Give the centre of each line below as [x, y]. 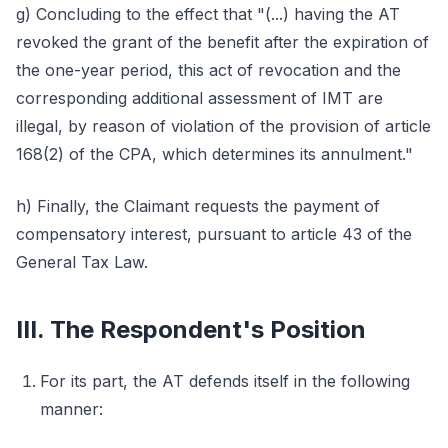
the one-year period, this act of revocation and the [208, 70]
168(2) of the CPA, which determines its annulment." [214, 154]
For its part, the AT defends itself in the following [225, 381]
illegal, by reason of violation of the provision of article [223, 126]
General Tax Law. [82, 262]
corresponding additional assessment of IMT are [199, 98]
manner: [71, 409]
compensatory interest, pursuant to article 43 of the [214, 234]
